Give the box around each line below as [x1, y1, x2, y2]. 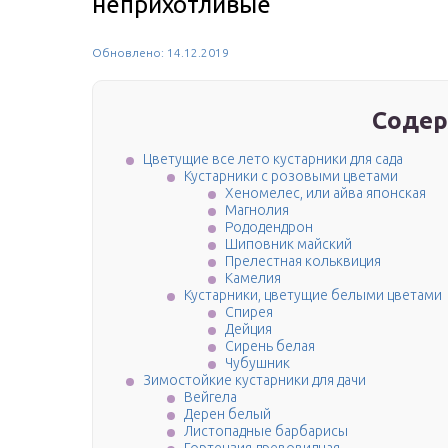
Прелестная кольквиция [225, 253, 381, 270]
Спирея [225, 304, 273, 321]
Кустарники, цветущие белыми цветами [184, 287, 442, 304]
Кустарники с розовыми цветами [184, 168, 398, 185]
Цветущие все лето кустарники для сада [143, 151, 403, 168]
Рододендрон [225, 219, 313, 236]
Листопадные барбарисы [184, 423, 348, 440]
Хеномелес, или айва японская [225, 185, 426, 202]
